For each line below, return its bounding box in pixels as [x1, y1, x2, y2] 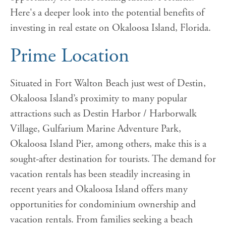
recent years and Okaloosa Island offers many [10, 183, 188, 196]
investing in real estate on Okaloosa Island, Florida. [10, 22, 211, 35]
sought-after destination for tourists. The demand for [10, 153, 216, 166]
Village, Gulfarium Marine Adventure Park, [10, 123, 181, 136]
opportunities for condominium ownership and [10, 198, 196, 211]
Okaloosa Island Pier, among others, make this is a [10, 138, 206, 151]
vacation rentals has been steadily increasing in [10, 168, 191, 181]
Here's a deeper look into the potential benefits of [10, 7, 204, 20]
